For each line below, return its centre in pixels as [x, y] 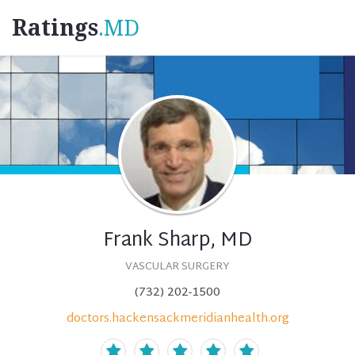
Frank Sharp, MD [177, 241]
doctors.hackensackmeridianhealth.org [177, 319]
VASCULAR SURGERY [177, 267]
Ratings [55, 28]
